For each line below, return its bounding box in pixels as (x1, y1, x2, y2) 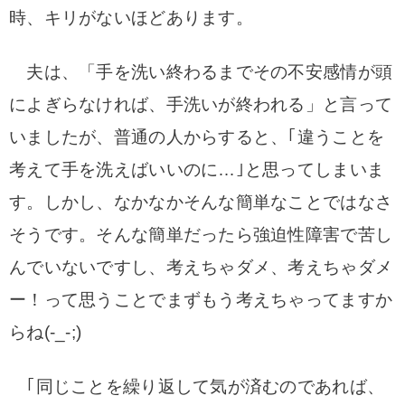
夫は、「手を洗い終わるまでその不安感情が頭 (9, 62, 393, 81)
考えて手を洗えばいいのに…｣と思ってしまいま (9, 160, 385, 179)
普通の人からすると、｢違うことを (113, 127, 385, 146)
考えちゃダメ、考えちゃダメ (165, 258, 393, 277)
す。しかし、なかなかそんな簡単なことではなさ (9, 193, 393, 212)
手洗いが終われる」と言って (165, 95, 393, 114)
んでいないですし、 (9, 258, 166, 277)
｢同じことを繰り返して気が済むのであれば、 (9, 377, 385, 396)
